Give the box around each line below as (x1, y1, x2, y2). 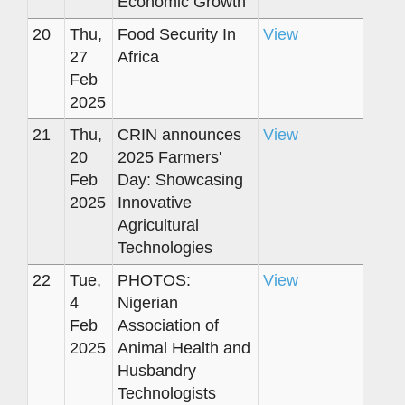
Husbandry (118, 361, 196, 380)
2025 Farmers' (118, 147, 221, 166)
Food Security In (118, 24, 236, 43)
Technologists (118, 383, 216, 402)
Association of (118, 316, 219, 334)
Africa (118, 47, 159, 66)
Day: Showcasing (118, 170, 243, 189)
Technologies (118, 238, 212, 257)
